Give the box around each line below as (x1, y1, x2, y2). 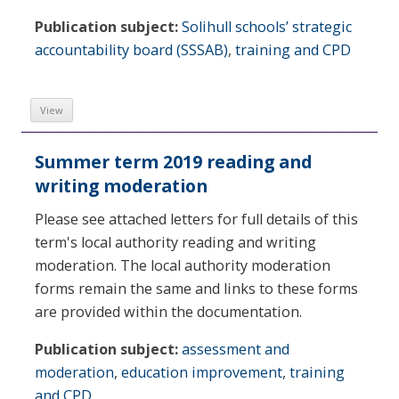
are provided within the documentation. (35, 302, 302, 322)
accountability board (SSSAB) (35, 40, 228, 61)
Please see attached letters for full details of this (35, 209, 358, 230)
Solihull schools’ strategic (182, 17, 352, 37)
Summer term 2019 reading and (35, 150, 312, 175)
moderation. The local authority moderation (35, 256, 330, 276)
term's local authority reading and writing (35, 232, 316, 253)
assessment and (182, 339, 289, 360)
